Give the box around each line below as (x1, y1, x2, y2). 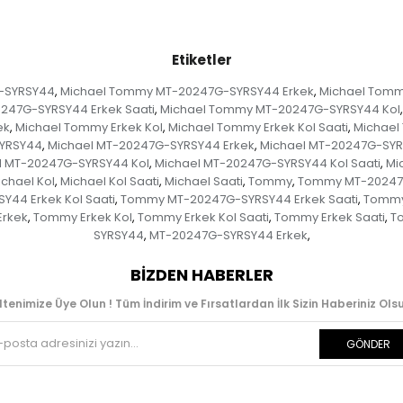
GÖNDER (345, 336, 390, 353)
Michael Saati (165, 173, 243, 191)
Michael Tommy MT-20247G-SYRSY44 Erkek (60, 83, 314, 101)
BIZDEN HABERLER (130, 264, 273, 287)
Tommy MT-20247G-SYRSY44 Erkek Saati (120, 191, 358, 209)
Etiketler (171, 50, 232, 70)
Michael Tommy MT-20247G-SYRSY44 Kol (159, 101, 400, 119)
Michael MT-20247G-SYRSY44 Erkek (47, 137, 255, 155)
